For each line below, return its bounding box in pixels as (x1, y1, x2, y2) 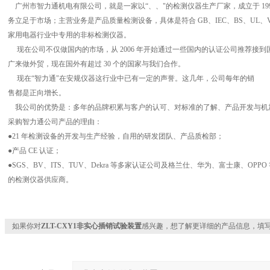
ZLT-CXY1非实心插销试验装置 (40, 222, 142, 230)
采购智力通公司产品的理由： (7, 118, 102, 126)
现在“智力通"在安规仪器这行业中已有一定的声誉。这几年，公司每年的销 (7, 74, 254, 83)
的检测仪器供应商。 (7, 175, 73, 184)
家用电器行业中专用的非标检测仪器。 (7, 31, 131, 39)
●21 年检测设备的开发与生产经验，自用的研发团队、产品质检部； (7, 132, 224, 140)
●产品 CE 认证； (7, 146, 61, 155)
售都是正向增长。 (7, 89, 66, 97)
